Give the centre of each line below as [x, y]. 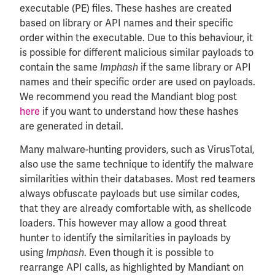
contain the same [60, 67]
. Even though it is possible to [149, 252]
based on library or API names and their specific [126, 23]
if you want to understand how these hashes [139, 111]
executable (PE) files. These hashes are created [126, 8]
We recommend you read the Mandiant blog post [128, 96]
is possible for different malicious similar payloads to [137, 52]
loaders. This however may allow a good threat [123, 223]
